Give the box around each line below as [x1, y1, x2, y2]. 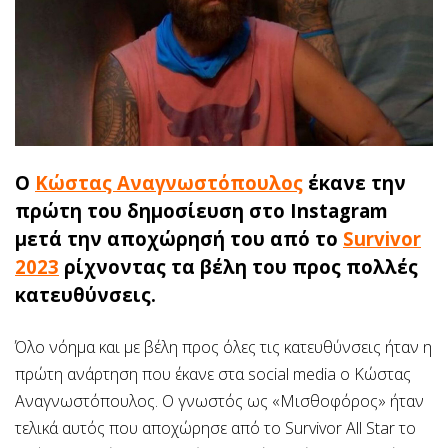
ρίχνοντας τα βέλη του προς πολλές [59, 253, 418, 279]
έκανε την [303, 169, 406, 195]
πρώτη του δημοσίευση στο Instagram [15, 197, 388, 223]
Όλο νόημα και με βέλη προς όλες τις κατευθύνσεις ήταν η [15, 335, 432, 358]
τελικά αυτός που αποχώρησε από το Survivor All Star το [15, 416, 416, 439]
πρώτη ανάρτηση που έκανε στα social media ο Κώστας [15, 362, 411, 385]
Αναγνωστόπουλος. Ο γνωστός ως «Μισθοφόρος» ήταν [15, 389, 424, 412]
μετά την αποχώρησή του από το [15, 225, 343, 251]
